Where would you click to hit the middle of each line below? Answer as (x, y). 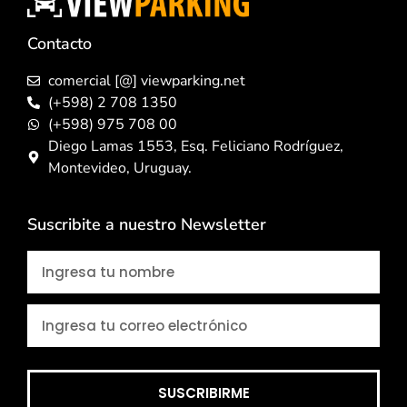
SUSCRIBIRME (203, 393)
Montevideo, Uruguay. (119, 169)
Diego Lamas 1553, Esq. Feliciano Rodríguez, (195, 147)
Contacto (60, 44)
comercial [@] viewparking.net (146, 81)
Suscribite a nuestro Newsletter (147, 225)
